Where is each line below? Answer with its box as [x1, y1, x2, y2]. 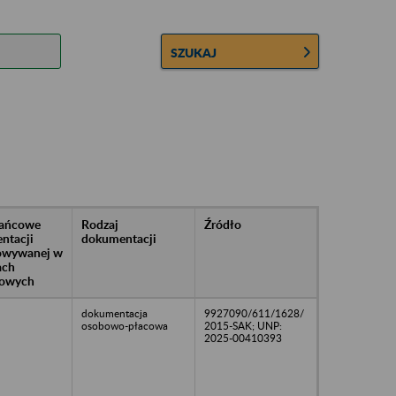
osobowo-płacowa [81, 318, 168, 332]
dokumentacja [81, 306, 148, 320]
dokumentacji [81, 230, 156, 246]
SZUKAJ [171, 44, 217, 60]
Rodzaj [81, 216, 118, 232]
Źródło [204, 216, 241, 232]
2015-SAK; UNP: [204, 318, 282, 332]
